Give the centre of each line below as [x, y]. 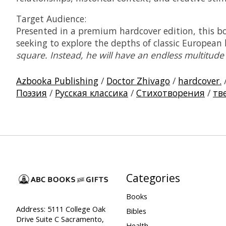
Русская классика [92, 93]
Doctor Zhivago [138, 81]
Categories [153, 178]
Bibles [136, 211]
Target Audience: [51, 18]
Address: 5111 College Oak [61, 209]
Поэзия [32, 93]
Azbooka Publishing [57, 81]
